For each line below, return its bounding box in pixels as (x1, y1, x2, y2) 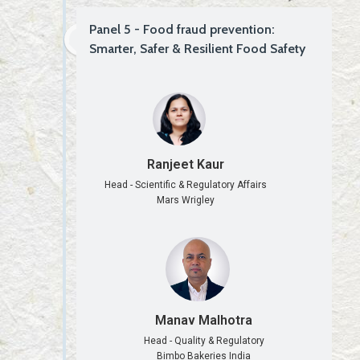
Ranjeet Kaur (146, 157, 224, 173)
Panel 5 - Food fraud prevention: (89, 22, 275, 38)
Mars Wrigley (156, 194, 215, 207)
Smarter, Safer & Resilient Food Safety (89, 41, 305, 57)
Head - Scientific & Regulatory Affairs (104, 179, 267, 191)
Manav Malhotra (155, 312, 253, 328)
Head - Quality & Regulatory (143, 334, 264, 346)
